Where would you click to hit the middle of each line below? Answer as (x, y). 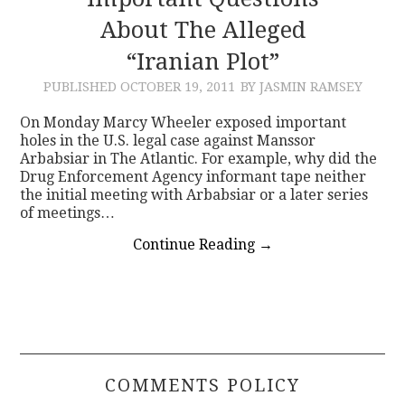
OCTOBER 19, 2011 (177, 86)
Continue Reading (195, 244)
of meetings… (68, 212)
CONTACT (85, 40)
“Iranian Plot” (202, 61)
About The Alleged (202, 29)
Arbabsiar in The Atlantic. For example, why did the (199, 158)
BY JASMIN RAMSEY (301, 86)
